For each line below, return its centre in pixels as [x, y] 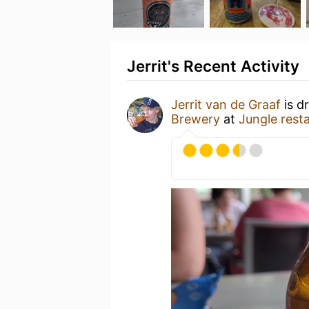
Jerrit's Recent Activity [213, 66]
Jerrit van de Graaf [226, 104]
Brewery [196, 119]
